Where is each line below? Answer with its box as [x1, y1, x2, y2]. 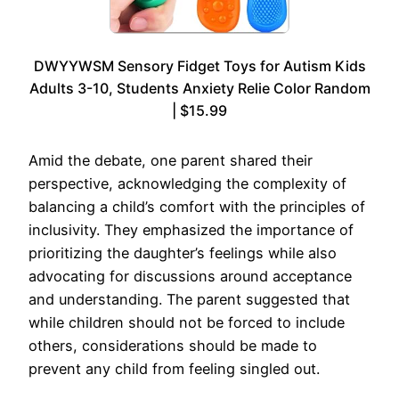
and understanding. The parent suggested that [28, 289, 350, 308]
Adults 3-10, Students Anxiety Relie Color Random [28, 78, 370, 97]
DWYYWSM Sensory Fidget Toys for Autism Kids [33, 56, 366, 75]
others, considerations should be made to [28, 336, 317, 354]
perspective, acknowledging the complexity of [28, 174, 346, 192]
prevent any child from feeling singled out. [28, 359, 320, 378]
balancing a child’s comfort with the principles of [28, 197, 365, 216]
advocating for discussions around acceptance [28, 266, 352, 285]
